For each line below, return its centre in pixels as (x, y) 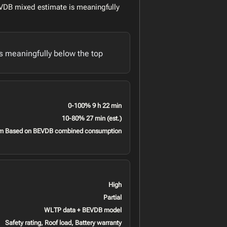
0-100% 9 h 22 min (94, 105)
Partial (112, 197)
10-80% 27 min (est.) (91, 118)
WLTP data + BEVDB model (83, 210)
